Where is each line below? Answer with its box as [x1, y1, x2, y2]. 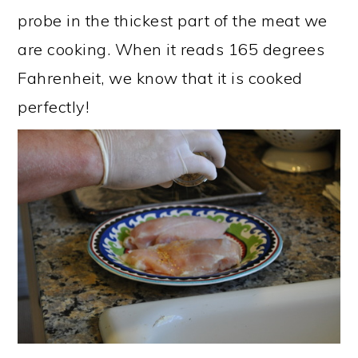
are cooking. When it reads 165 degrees [18, 38, 325, 59]
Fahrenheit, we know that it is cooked [18, 67, 303, 88]
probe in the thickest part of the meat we [18, 10, 328, 30]
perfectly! [18, 96, 93, 117]
